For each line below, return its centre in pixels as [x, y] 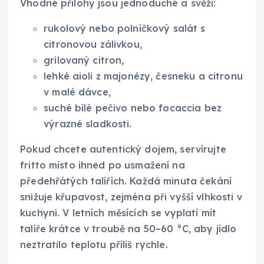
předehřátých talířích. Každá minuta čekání [126, 181]
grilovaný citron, [84, 60]
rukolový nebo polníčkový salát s [125, 28]
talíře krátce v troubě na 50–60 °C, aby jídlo [128, 228]
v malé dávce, [77, 92]
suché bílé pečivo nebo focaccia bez [133, 108]
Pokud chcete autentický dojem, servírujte [123, 149]
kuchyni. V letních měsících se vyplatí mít [118, 212]
